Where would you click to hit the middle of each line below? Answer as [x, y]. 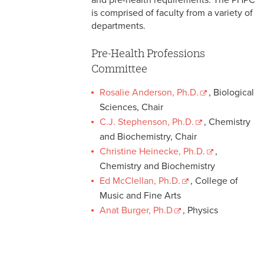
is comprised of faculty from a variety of [172, 13]
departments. [118, 26]
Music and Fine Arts [140, 196]
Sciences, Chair [131, 108]
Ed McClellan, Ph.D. [140, 181]
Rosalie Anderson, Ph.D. [149, 93]
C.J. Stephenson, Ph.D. [147, 122]
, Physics [200, 211]
